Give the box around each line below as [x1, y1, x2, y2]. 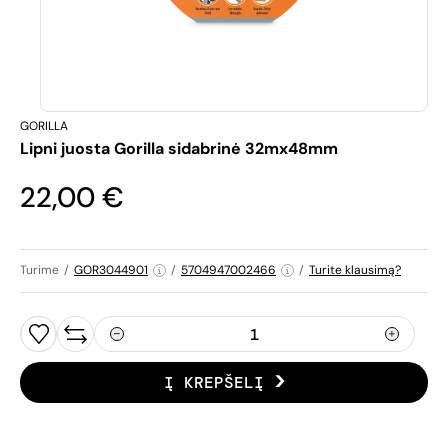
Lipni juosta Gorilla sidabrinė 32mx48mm [20, 138, 338, 159]
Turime [20, 262, 59, 278]
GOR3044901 [74, 262, 148, 278]
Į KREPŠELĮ [163, 372, 264, 393]
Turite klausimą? [309, 262, 401, 278]
